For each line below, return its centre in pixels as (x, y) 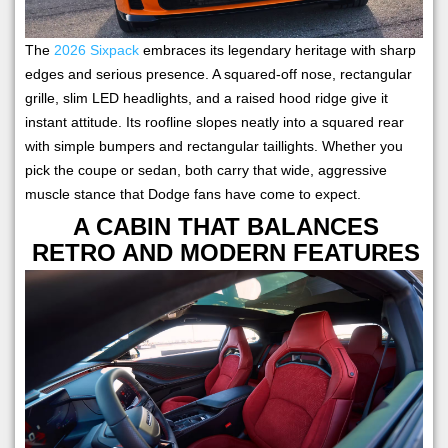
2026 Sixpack (96, 50)
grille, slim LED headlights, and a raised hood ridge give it (206, 98)
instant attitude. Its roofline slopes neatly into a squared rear (214, 122)
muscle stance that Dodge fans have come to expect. (193, 194)
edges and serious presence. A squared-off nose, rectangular (218, 74)
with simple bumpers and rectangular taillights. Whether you (214, 146)
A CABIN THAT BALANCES (225, 227)
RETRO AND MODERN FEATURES (225, 253)
